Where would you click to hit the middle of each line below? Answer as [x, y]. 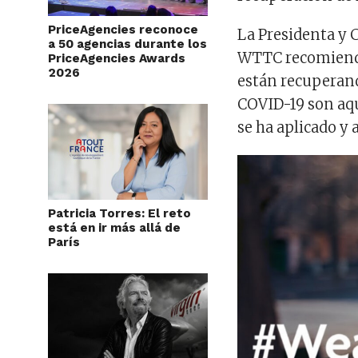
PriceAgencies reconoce [123, 30]
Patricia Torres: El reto [119, 214]
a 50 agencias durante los [127, 44]
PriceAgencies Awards [117, 59]
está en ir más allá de [114, 228]
